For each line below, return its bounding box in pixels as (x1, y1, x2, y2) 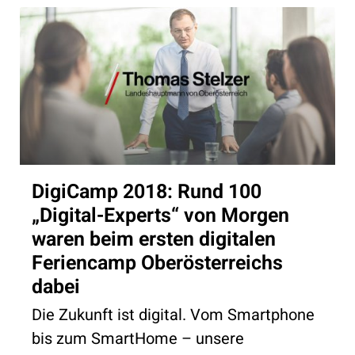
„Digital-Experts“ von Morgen (32, 200, 289, 231)
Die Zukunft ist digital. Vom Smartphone (32, 303, 315, 326)
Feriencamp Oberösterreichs (32, 248, 283, 278)
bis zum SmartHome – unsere (32, 326, 244, 350)
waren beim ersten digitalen (32, 224, 276, 254)
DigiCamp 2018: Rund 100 (32, 177, 261, 207)
